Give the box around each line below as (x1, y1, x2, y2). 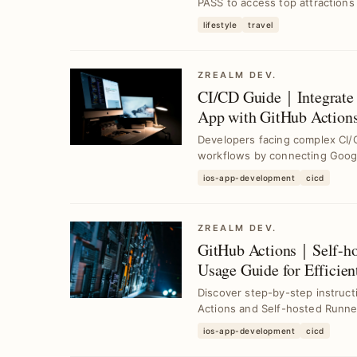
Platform (198, 126, 253, 147)
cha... (198, 318, 226, 331)
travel (248, 20, 274, 29)
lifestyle (203, 20, 237, 29)
